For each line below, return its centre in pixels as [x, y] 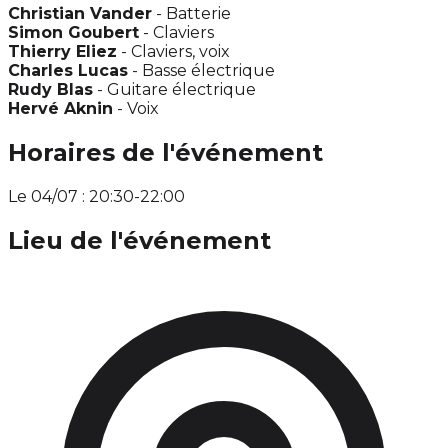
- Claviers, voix [173, 52]
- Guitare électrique [174, 90]
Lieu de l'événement [139, 240]
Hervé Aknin [60, 109]
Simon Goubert [73, 33]
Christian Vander [80, 14]
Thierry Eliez [62, 52]
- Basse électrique [201, 71]
